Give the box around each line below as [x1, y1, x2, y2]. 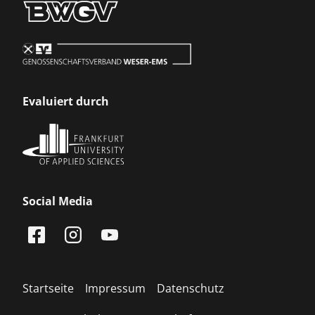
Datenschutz [157, 280, 224, 296]
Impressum [85, 280, 146, 296]
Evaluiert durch [22, 94, 109, 110]
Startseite [22, 280, 74, 296]
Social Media [22, 193, 93, 209]
